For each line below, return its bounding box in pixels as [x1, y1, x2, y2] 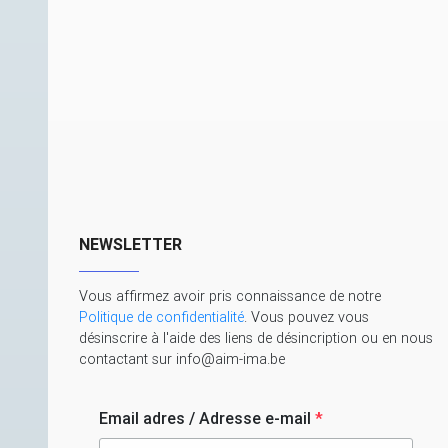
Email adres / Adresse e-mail [99, 407, 315, 428]
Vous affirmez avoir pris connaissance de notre [79, 286, 381, 305]
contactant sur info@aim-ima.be [79, 349, 285, 368]
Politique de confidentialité [79, 307, 244, 326]
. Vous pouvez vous [244, 307, 369, 326]
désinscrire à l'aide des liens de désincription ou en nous [79, 328, 433, 347]
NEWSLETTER [79, 233, 182, 254]
